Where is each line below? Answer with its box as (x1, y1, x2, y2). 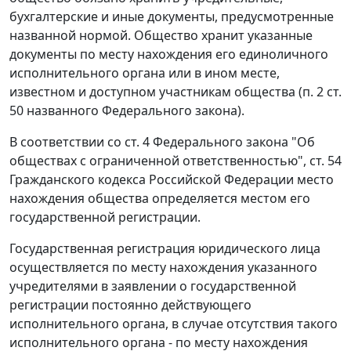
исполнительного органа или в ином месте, (9, 64, 280, 82)
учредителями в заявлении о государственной (9, 277, 296, 295)
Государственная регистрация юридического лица (9, 240, 320, 258)
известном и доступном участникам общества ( (9, 83, 302, 101)
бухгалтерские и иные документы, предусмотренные (9, 8, 334, 26)
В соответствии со (9, 133, 125, 151)
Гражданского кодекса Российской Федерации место (9, 171, 334, 189)
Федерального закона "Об (150, 133, 315, 151)
